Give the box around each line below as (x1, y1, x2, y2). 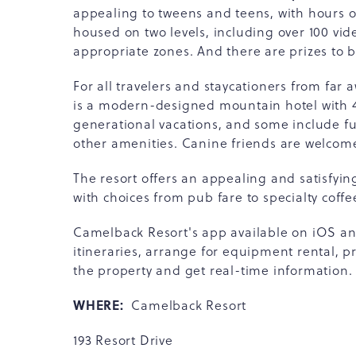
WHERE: (73, 296, 132, 314)
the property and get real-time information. (73, 261, 353, 279)
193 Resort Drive (73, 331, 173, 349)
